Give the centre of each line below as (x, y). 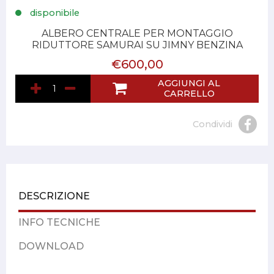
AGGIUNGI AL (189, 83)
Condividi (213, 124)
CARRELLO (189, 94)
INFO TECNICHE (59, 223)
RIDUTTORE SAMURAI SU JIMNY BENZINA (137, 45)
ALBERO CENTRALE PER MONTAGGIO (137, 34)
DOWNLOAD (51, 246)
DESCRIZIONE (54, 196)
